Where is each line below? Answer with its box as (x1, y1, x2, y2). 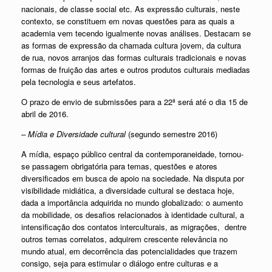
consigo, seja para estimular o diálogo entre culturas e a (21, 257, 218, 270)
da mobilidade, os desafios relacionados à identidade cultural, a (21, 209, 244, 221)
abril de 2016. (21, 108, 69, 120)
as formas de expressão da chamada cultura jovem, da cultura (21, 39, 241, 52)
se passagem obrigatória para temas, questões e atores (21, 160, 217, 172)
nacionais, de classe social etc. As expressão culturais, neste (21, 3, 240, 15)
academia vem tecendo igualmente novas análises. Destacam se (21, 27, 251, 39)
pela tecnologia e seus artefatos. (21, 76, 136, 88)
